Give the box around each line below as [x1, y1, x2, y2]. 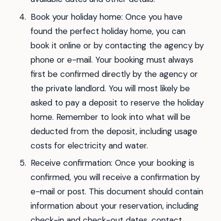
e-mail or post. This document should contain [30, 186, 203, 197]
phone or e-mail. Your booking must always [30, 54, 193, 65]
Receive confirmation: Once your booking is [30, 157, 194, 169]
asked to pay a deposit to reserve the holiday [30, 97, 204, 108]
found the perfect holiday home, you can [30, 25, 185, 37]
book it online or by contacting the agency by [30, 39, 204, 51]
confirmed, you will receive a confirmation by [30, 172, 200, 183]
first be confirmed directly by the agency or [30, 68, 198, 79]
